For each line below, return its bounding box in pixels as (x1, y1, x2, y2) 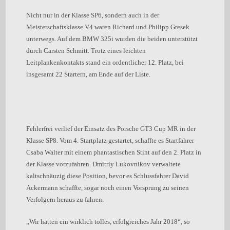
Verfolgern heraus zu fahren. (26, 196, 104, 203)
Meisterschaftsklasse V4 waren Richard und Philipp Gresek (26, 23, 190, 31)
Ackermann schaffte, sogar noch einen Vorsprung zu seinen (26, 184, 189, 191)
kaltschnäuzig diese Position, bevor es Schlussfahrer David (26, 172, 189, 180)
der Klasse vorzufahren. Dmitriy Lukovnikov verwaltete (26, 160, 181, 168)
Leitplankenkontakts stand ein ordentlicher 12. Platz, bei (26, 59, 184, 66)
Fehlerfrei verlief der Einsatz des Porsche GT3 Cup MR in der (26, 125, 196, 132)
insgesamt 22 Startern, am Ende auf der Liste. (26, 70, 152, 78)
